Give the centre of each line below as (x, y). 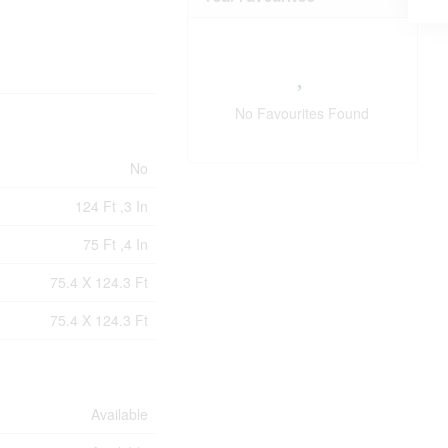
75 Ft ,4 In (116, 244)
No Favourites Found (302, 113)
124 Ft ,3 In (112, 206)
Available (120, 414)
